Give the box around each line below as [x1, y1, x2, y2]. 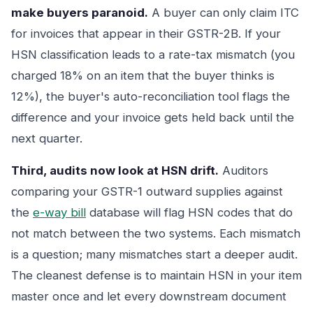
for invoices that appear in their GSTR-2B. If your [11, 27, 281, 41]
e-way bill [33, 205, 86, 219]
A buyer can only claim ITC [148, 6, 299, 20]
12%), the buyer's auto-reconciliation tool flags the [11, 89, 290, 103]
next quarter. [11, 131, 82, 145]
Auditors [219, 163, 268, 177]
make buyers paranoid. [11, 6, 148, 20]
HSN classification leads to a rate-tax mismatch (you [11, 48, 295, 61]
